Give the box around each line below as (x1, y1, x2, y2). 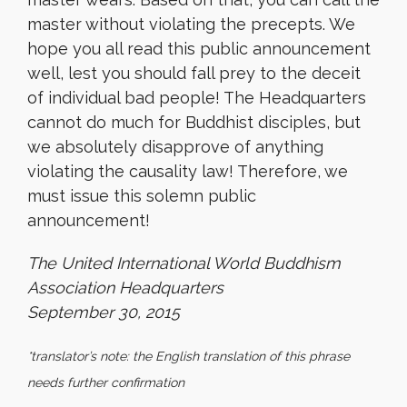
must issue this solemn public (27, 186, 256, 205)
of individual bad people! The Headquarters (27, 88, 366, 107)
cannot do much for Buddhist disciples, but (27, 113, 361, 132)
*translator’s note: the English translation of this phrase (27, 349, 350, 363)
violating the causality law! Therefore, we (27, 162, 348, 181)
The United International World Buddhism (27, 253, 341, 273)
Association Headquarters (27, 278, 223, 297)
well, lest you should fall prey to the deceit (27, 64, 361, 83)
